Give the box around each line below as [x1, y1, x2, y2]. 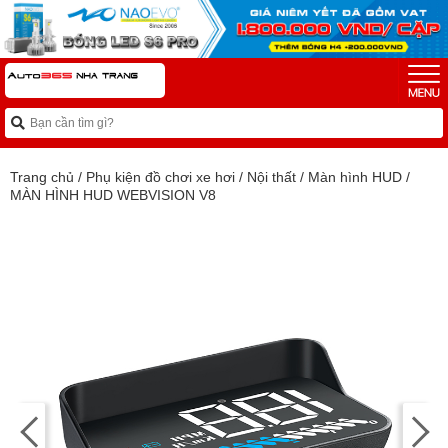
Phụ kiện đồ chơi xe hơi [86, 168, 235, 185]
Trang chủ [10, 168, 74, 185]
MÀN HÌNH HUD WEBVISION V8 [10, 186, 216, 203]
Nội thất [247, 168, 296, 185]
